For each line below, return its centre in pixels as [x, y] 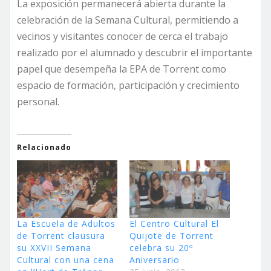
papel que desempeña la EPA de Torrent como [122, 69]
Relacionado [44, 147]
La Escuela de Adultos [66, 223]
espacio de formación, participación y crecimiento [128, 85]
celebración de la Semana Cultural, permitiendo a [128, 20]
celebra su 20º [161, 247]
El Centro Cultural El [174, 223]
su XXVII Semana [54, 247]
